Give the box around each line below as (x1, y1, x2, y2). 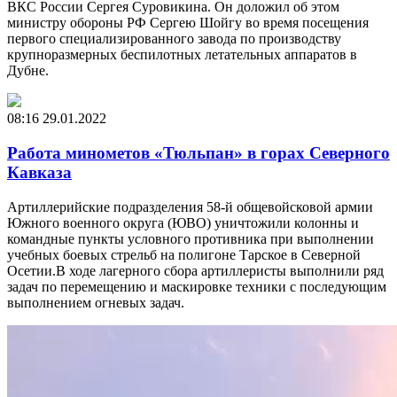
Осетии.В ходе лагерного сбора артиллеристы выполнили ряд (7, 262, 384, 278)
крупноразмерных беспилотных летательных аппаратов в (7, 47, 357, 63)
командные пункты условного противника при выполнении (7, 230, 374, 246)
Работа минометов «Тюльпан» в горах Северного (7, 143, 390, 162)
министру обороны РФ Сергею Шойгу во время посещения (7, 15, 369, 31)
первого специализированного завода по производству (7, 31, 341, 47)
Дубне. (7, 63, 49, 79)
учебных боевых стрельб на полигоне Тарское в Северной (7, 246, 361, 262)
